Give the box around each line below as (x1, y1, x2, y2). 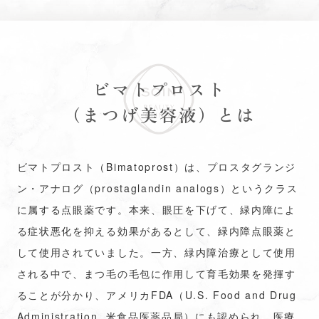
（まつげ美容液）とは (63, 102, 256, 127)
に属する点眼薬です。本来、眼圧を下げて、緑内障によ (16, 202, 296, 216)
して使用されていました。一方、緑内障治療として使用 (16, 245, 296, 259)
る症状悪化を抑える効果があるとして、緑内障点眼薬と (16, 224, 296, 238)
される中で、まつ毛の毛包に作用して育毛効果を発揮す (16, 266, 296, 281)
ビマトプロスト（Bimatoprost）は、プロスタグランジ (16, 159, 297, 174)
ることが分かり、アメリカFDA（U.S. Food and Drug (16, 288, 297, 302)
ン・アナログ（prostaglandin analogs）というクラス (16, 181, 298, 195)
